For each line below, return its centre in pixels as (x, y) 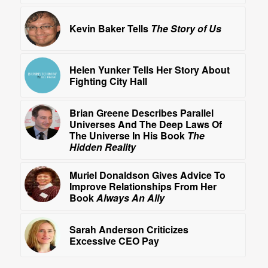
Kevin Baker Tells (110, 28)
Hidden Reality (102, 147)
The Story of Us (186, 28)
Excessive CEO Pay (114, 240)
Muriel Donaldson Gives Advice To (147, 175)
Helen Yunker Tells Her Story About (149, 69)
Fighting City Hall (108, 81)
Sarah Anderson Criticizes (129, 229)
